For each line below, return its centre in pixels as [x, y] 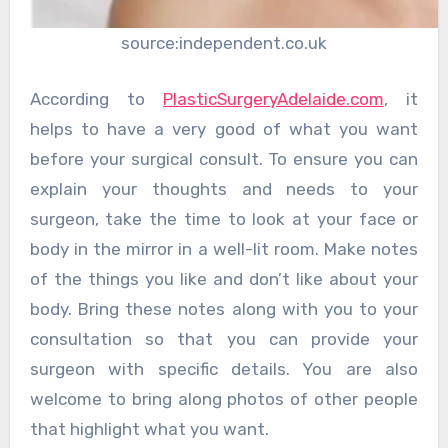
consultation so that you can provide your [224, 338]
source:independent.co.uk [224, 43]
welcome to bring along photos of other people [224, 398]
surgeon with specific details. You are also [224, 368]
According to [96, 98]
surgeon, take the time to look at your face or [224, 218]
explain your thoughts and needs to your [224, 188]
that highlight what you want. [149, 428]
